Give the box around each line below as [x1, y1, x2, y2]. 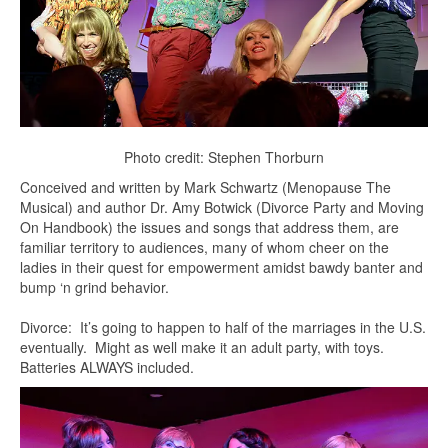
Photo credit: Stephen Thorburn [124, 146, 324, 167]
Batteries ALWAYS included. [20, 356, 194, 377]
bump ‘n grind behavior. [20, 276, 169, 297]
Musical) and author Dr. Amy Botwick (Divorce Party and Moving [20, 196, 424, 217]
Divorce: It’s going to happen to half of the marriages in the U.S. [20, 316, 426, 337]
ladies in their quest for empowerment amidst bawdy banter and [20, 256, 423, 277]
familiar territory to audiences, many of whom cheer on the [20, 236, 389, 257]
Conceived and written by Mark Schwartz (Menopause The [20, 176, 391, 197]
